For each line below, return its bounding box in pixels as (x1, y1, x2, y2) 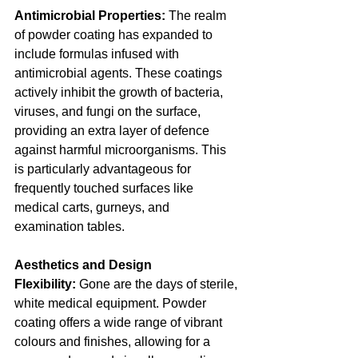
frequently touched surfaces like (14, 181, 197, 195)
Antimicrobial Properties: (14, 9, 165, 22)
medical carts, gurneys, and (14, 201, 173, 214)
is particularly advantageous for (14, 162, 194, 176)
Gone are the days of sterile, (76, 277, 241, 291)
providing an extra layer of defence (14, 124, 213, 137)
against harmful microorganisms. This (14, 143, 229, 157)
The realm (165, 9, 229, 22)
